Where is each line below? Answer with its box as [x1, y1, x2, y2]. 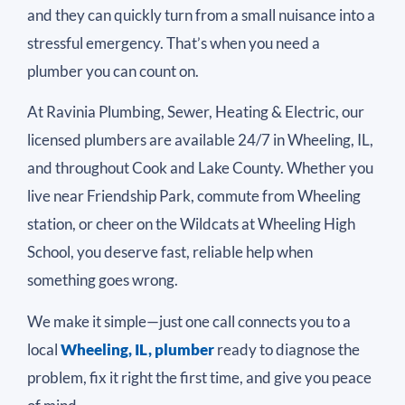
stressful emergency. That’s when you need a [27, 33, 320, 53]
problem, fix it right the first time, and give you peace [27, 367, 372, 387]
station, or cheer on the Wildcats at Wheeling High [27, 214, 355, 234]
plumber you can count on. [27, 61, 199, 81]
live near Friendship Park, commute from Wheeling [27, 186, 361, 206]
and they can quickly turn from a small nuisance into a [27, 5, 375, 25]
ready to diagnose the [214, 339, 360, 359]
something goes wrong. [27, 270, 178, 290]
